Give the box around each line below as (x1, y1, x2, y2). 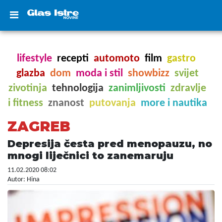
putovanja (89, 98, 136, 109)
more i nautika (140, 98, 207, 109)
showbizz (127, 68, 169, 79)
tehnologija (52, 83, 104, 94)
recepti (56, 53, 89, 64)
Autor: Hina (7, 176, 40, 183)
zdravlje (170, 83, 206, 94)
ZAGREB (7, 118, 70, 135)
